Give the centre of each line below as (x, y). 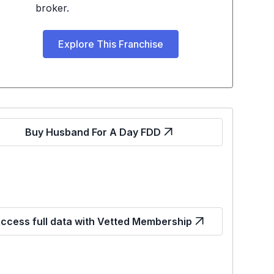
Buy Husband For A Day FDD (93, 132)
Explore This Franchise (110, 44)
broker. (52, 8)
